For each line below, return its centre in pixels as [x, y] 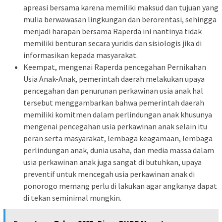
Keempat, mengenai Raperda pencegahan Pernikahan [115, 67]
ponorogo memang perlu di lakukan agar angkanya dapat [120, 186]
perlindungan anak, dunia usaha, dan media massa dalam [119, 150]
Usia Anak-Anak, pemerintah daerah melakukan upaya [114, 79]
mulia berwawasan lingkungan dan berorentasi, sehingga [120, 19]
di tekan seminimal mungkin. [72, 197]
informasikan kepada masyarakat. [81, 55]
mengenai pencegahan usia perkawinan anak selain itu [115, 126]
